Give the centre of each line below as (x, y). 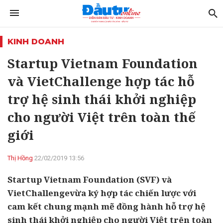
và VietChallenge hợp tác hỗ (101, 81)
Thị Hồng (20, 158)
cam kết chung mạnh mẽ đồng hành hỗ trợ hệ (107, 206)
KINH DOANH (36, 42)
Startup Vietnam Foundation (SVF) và (90, 179)
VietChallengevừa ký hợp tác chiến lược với (102, 193)
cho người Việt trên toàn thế (102, 117)
